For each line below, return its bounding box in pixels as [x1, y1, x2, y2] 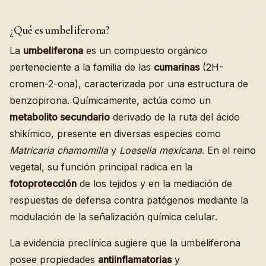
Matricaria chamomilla [9, 144, 108, 156]
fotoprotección [9, 178, 77, 189]
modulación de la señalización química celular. [9, 211, 217, 223]
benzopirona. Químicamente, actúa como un [9, 94, 211, 106]
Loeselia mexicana [119, 144, 202, 156]
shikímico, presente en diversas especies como [9, 128, 221, 140]
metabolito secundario [9, 111, 110, 123]
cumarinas [154, 61, 199, 73]
